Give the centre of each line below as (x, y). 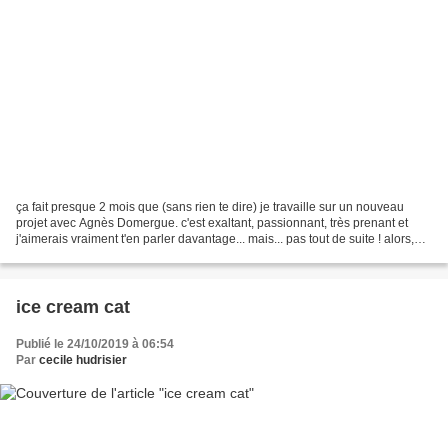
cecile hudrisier (83, 360)
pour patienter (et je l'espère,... (98, 255)
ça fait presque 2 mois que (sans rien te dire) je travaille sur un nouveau (210, 207)
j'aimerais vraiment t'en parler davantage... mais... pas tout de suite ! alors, (215, 239)
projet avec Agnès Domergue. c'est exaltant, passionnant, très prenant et (212, 223)
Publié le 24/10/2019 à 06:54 (95, 344)
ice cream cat (73, 307)
